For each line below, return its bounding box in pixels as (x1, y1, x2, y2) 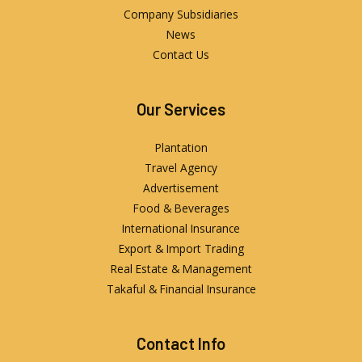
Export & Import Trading (118, 240, 244, 256)
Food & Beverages (133, 200, 229, 216)
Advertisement (143, 179, 219, 196)
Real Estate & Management (110, 260, 252, 276)
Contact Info (137, 333, 225, 353)
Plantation (154, 139, 208, 155)
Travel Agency (145, 159, 217, 175)
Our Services (137, 99, 225, 119)
